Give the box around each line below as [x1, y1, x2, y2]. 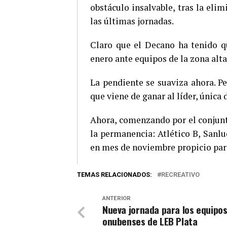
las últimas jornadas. [90, 15, 174, 27]
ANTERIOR [102, 195, 131, 202]
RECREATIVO [161, 171, 200, 179]
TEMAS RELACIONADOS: [77, 171, 152, 179]
